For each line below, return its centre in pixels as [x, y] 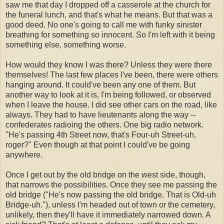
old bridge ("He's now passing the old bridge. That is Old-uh [111, 194]
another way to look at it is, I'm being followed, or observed [108, 94]
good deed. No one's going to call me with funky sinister [104, 24]
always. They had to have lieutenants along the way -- [100, 114]
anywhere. [24, 154]
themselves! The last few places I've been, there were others [112, 74]
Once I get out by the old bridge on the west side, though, [105, 174]
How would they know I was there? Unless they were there [109, 64]
